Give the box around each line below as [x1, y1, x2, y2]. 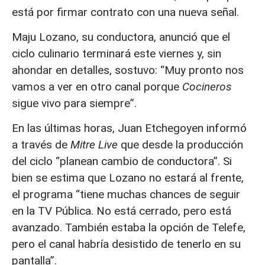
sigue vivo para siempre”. [12, 96, 137, 111]
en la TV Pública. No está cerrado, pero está [12, 204, 231, 218]
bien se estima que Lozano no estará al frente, [12, 171, 244, 185]
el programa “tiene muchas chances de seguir [12, 188, 240, 202]
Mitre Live [70, 138, 118, 152]
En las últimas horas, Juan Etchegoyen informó [12, 121, 247, 135]
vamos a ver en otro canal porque [12, 80, 182, 94]
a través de [12, 138, 70, 152]
